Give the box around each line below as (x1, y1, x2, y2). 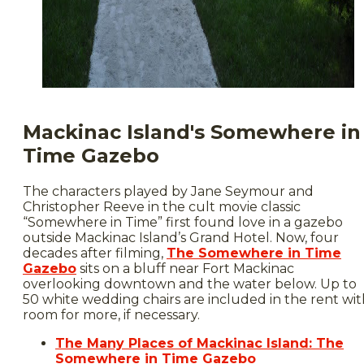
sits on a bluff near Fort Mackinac (76, 260, 294, 276)
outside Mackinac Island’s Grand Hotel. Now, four (23, 229, 339, 245)
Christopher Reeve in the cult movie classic (23, 198, 301, 214)
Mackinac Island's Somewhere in (23, 119, 361, 144)
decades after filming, (23, 245, 167, 261)
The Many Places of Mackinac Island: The (55, 335, 344, 351)
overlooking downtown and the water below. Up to (23, 275, 357, 292)
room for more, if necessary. (23, 306, 200, 323)
